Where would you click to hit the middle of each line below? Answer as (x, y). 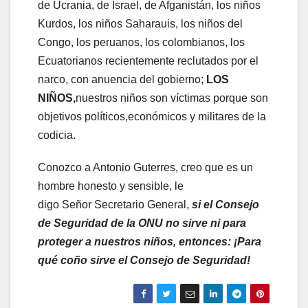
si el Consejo (225, 204)
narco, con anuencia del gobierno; (122, 79)
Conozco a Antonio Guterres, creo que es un (145, 167)
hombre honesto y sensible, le (111, 186)
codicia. (58, 135)
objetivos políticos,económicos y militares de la (152, 116)
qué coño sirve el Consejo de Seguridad (142, 260)
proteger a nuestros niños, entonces (133, 241)
